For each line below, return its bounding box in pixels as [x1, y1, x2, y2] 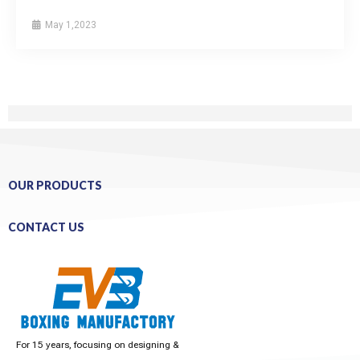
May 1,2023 [43, 18, 96, 31]
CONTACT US [8, 219, 84, 234]
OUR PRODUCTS [8, 178, 102, 192]
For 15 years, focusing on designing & [16, 338, 179, 350]
